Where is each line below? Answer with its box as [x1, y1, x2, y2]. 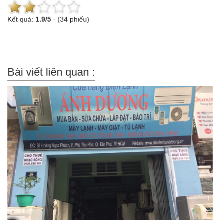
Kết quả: [7, 15, 35, 23]
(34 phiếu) [57, 15, 89, 23]
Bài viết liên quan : [7, 66, 95, 78]
